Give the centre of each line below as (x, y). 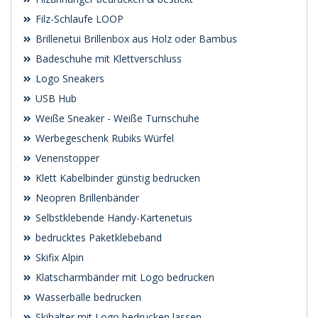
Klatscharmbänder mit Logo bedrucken (124, 278)
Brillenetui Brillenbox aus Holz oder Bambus (135, 39)
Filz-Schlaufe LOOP (78, 19)
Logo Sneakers (68, 79)
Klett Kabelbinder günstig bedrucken (116, 178)
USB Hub (55, 99)
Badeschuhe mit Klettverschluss (107, 59)
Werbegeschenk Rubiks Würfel (103, 138)
